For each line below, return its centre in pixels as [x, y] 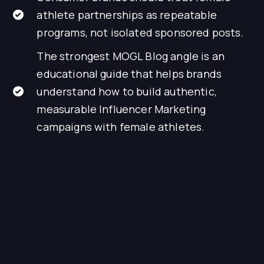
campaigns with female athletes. [121, 127]
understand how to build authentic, [127, 92]
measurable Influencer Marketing [121, 109]
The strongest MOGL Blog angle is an [131, 56]
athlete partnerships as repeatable [127, 15]
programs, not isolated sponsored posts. [140, 33]
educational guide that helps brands [129, 74]
